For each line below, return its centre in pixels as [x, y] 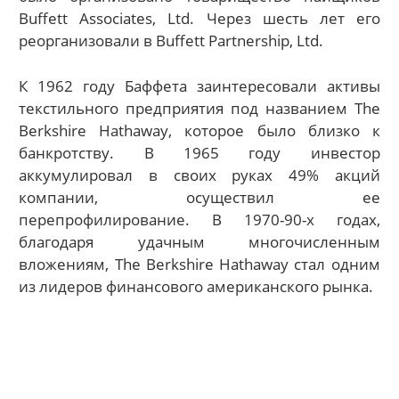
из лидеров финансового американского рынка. [196, 286]
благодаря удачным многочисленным [199, 241]
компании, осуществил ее [199, 197]
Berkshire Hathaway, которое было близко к [199, 130]
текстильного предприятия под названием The [199, 108]
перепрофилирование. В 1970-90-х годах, [199, 219]
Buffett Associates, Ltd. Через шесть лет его [199, 19]
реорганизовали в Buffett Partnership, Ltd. [171, 41]
